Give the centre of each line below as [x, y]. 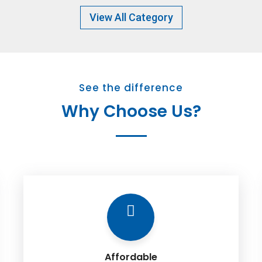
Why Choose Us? [131, 112]
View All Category [131, 18]
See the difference [131, 88]
